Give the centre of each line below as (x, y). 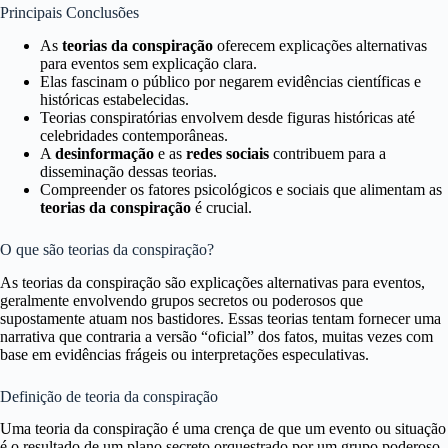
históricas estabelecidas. (114, 99)
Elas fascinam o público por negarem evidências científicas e (230, 81)
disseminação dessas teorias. (128, 171)
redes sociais (227, 153)
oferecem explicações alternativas (320, 45)
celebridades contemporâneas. (134, 135)
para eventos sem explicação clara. (148, 63)
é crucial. (221, 207)
